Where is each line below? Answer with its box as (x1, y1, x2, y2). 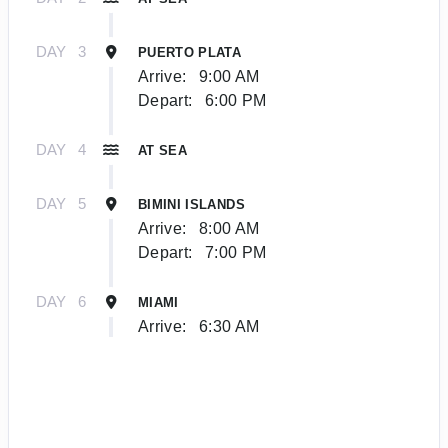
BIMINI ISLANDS (138, 196, 245, 212)
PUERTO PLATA (138, 44, 242, 60)
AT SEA (138, 142, 188, 158)
